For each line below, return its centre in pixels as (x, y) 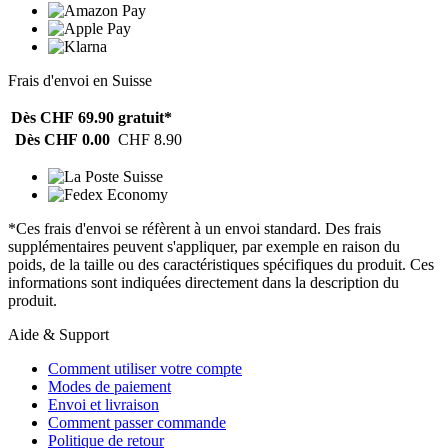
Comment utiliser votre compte (145, 369)
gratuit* (145, 118)
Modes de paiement (109, 387)
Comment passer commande (137, 423)
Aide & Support (58, 335)
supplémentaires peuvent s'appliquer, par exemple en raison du (204, 247)
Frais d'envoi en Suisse (80, 81)
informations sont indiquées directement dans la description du (203, 283)
